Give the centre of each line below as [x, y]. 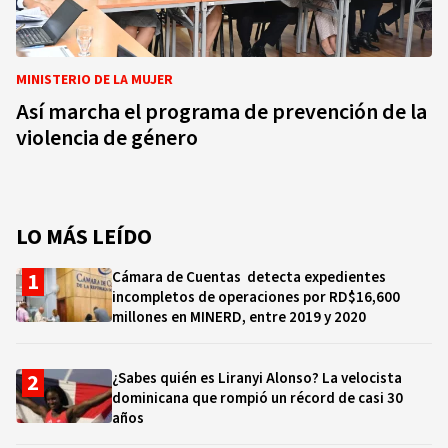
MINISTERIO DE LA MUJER [94, 80]
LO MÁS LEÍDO [84, 237]
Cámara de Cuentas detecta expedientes [249, 277]
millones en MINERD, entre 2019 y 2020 [242, 317]
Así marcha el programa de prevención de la [221, 112]
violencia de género [107, 138]
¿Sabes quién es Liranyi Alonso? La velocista [257, 378]
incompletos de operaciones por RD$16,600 [256, 297]
